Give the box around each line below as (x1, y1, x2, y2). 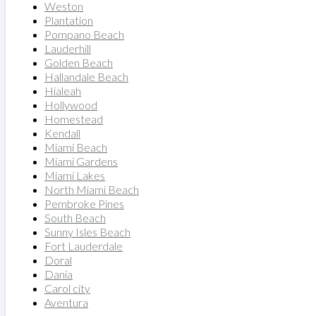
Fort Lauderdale (44, 238, 123, 253)
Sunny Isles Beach (44, 224, 130, 238)
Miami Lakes (44, 168, 105, 182)
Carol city (44, 281, 90, 295)
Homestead (44, 111, 103, 126)
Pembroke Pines (44, 196, 124, 210)
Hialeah (44, 83, 81, 97)
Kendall (44, 126, 80, 140)
